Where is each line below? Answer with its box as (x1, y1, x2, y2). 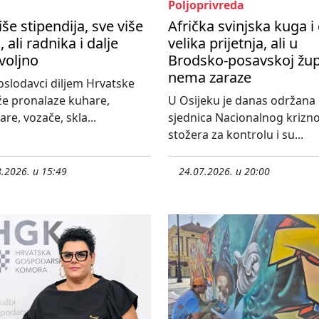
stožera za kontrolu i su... (168, 127, 303, 143)
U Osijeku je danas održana (168, 93, 315, 109)
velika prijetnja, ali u (168, 33, 298, 53)
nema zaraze (168, 68, 251, 88)
